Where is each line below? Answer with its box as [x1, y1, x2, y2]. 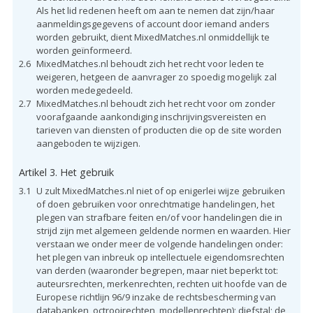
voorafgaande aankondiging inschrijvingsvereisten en [36, 110, 266, 123]
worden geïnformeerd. [36, 43, 132, 57]
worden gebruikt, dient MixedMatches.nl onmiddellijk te [36, 30, 270, 43]
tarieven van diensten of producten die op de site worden [36, 123, 282, 136]
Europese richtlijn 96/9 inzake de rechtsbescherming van [36, 290, 276, 303]
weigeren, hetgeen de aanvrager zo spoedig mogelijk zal [36, 70, 277, 83]
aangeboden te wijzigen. [36, 136, 140, 150]
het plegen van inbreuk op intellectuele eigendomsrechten [36, 250, 284, 263]
